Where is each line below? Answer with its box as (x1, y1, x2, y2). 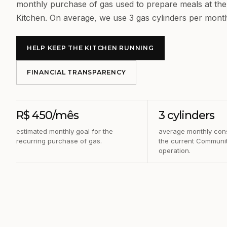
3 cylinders (159, 108, 215, 122)
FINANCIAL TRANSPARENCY (27, 68, 126, 76)
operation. (159, 146, 191, 155)
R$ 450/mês (16, 108, 79, 122)
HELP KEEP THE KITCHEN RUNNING (27, 44, 154, 52)
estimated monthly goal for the (16, 127, 113, 135)
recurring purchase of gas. (16, 137, 102, 145)
